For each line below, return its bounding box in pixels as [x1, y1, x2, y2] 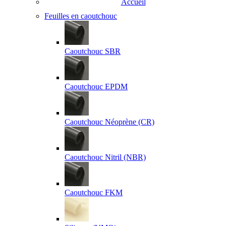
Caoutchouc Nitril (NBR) [65, 152, 146, 161]
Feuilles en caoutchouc [44, 11, 117, 20]
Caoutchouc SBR [65, 46, 121, 55]
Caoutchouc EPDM [65, 82, 128, 91]
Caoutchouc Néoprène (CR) [65, 117, 154, 126]
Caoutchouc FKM [65, 188, 123, 197]
